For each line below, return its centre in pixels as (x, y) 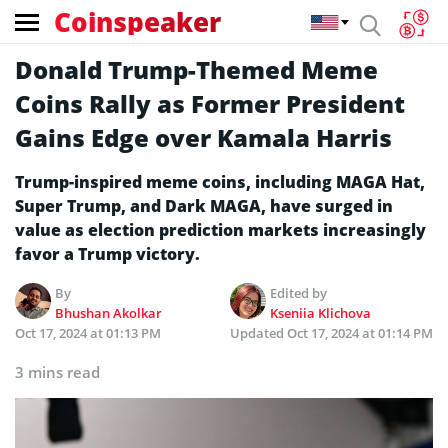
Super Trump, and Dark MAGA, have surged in (204, 206)
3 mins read (57, 372)
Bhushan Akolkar (109, 313)
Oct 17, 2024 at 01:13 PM (88, 333)
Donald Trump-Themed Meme (196, 69)
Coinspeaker (137, 21)
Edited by (299, 293)
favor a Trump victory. (107, 254)
